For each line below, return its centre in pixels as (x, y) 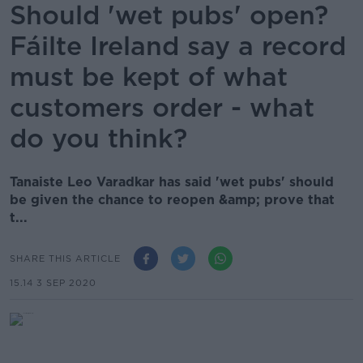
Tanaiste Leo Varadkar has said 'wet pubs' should (172, 182)
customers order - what (162, 107)
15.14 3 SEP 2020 (53, 283)
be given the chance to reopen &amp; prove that (172, 200)
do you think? (98, 138)
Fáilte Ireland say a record (178, 46)
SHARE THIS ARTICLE (65, 258)
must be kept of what (149, 77)
